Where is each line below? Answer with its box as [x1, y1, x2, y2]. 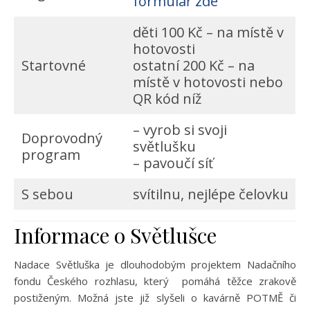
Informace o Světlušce [14, 221, 217, 250]
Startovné [21, 56, 86, 75]
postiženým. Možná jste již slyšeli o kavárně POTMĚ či [14, 291, 296, 305]
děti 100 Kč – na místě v [133, 23, 284, 42]
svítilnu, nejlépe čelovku [133, 185, 289, 204]
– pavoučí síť [133, 154, 213, 173]
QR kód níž [133, 89, 201, 109]
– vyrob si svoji [133, 120, 227, 140]
